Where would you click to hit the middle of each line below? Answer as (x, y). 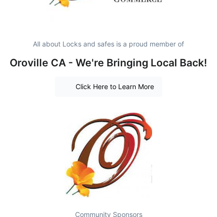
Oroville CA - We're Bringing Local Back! (108, 62)
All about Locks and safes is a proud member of (108, 44)
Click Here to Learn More (115, 87)
